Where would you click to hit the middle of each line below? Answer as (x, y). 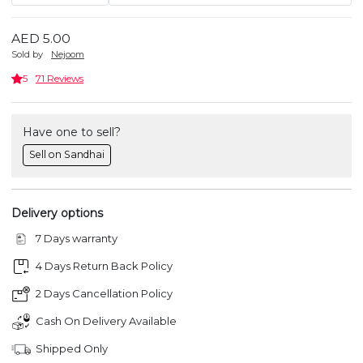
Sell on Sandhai (67, 155)
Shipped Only (72, 349)
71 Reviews (60, 79)
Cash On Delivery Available (106, 321)
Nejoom (68, 54)
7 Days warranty (77, 239)
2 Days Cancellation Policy (104, 294)
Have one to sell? (72, 132)
